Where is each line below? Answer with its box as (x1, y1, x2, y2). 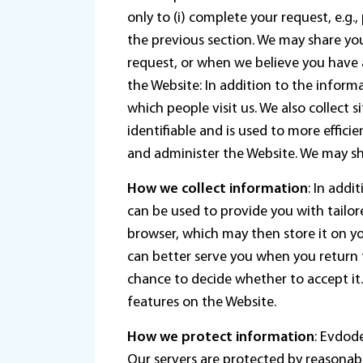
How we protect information (127, 330, 314, 345)
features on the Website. (127, 295, 276, 310)
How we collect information (127, 181, 308, 197)
